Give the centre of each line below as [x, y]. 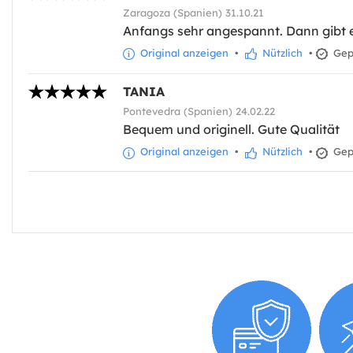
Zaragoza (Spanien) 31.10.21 [193, 13]
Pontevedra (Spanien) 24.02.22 [199, 111]
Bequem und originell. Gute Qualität [231, 130]
